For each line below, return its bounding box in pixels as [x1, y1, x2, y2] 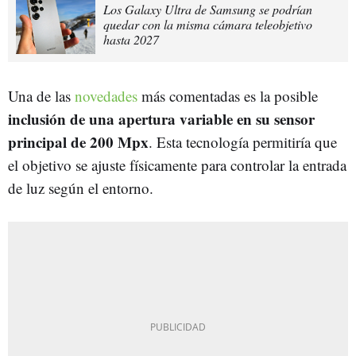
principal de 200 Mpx [8, 130, 149, 153]
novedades [75, 85, 137, 106]
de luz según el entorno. [8, 177, 153, 198]
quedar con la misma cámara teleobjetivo [103, 15, 312, 33]
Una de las [8, 85, 75, 106]
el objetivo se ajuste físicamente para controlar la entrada [8, 154, 346, 175]
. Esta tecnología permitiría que [149, 131, 337, 152]
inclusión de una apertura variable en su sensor [8, 107, 315, 130]
